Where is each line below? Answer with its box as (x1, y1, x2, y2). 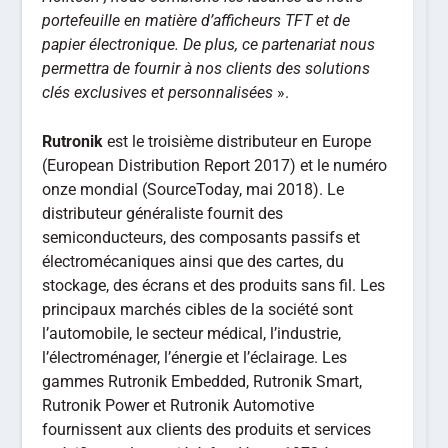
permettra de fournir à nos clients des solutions (42, 58, 371, 78)
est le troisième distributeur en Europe (107, 132, 372, 152)
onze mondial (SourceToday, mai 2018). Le (42, 180, 345, 200)
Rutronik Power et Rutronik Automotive (42, 396, 315, 416)
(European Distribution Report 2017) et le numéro (42, 156, 388, 176)
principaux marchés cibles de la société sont (42, 300, 354, 320)
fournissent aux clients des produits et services (42, 420, 372, 440)
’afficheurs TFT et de (210, 10, 351, 30)
